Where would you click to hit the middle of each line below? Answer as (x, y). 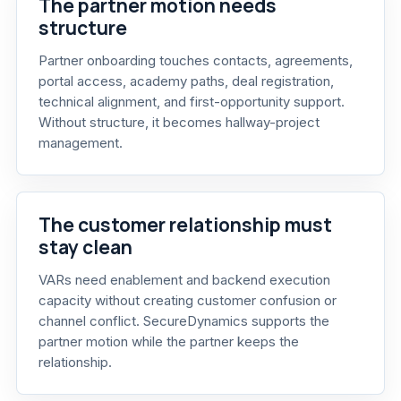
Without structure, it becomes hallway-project (179, 123)
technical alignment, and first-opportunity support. (192, 102)
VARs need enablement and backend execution (184, 280)
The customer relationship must (185, 225)
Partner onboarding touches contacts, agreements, (196, 61)
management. (81, 143)
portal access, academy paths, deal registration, (186, 81)
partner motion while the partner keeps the (169, 342)
